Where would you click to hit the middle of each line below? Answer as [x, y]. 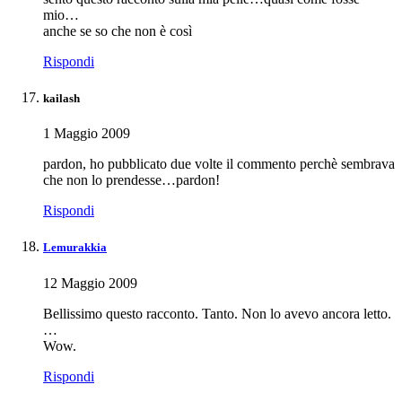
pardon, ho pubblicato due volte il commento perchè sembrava [219, 164]
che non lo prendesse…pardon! [131, 180]
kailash [61, 98]
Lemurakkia [75, 248]
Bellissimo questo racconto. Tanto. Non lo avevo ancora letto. [217, 313]
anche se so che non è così [118, 31]
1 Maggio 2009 [87, 134]
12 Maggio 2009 [90, 283]
